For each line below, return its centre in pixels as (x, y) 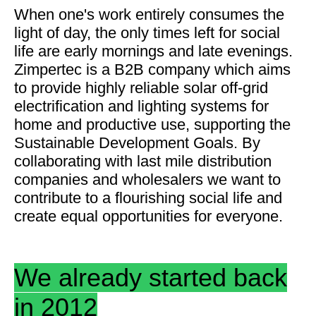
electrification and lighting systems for (141, 106)
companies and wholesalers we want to (147, 180)
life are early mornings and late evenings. (153, 51)
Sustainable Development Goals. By (137, 143)
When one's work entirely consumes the (149, 14)
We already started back (151, 278)
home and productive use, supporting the (152, 124)
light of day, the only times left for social (147, 33)
